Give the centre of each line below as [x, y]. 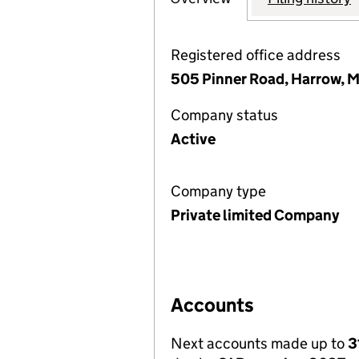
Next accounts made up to [259, 343]
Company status [224, 115]
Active [193, 139]
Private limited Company [255, 215]
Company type [218, 191]
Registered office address [256, 55]
